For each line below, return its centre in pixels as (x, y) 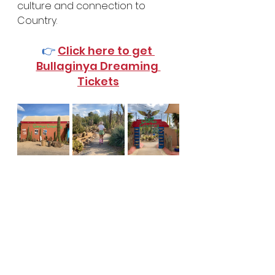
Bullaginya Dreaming (98, 66)
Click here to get (106, 50)
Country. (37, 20)
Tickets (98, 81)
